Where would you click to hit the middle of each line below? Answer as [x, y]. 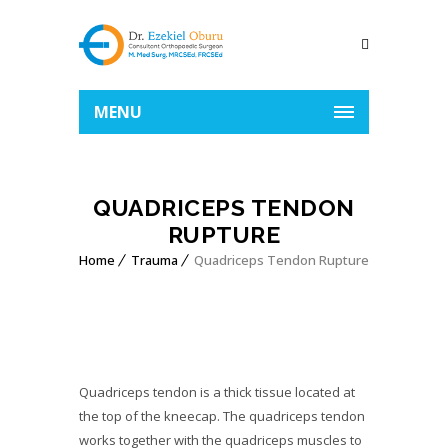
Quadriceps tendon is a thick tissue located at [217, 392]
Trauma [154, 260]
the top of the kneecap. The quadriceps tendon [222, 416]
